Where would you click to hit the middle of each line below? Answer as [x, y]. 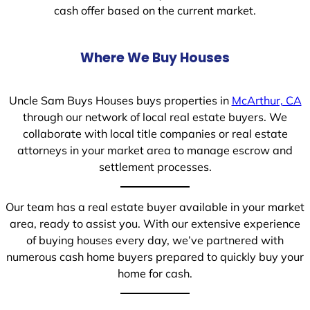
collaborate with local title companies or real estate [155, 133]
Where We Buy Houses [155, 57]
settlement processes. [155, 166]
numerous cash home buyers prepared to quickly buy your [155, 257]
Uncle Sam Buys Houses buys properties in [120, 100]
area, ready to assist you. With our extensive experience [155, 224]
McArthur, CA [266, 100]
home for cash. [155, 274]
